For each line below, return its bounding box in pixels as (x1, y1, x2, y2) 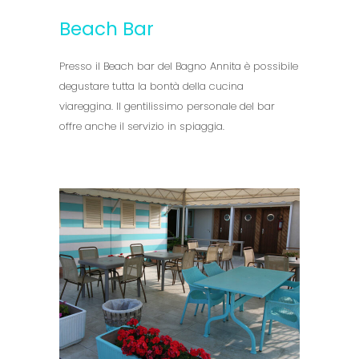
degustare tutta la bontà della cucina (59, 78, 244, 94)
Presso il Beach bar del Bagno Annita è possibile (59, 58, 298, 74)
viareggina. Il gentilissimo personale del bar (59, 98, 275, 114)
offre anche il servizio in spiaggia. (59, 118, 224, 134)
